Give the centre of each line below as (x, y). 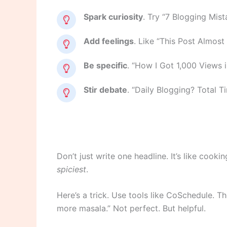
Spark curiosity (113, 16)
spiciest (71, 169)
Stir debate (105, 89)
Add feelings (109, 41)
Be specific (105, 65)
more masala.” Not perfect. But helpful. (131, 209)
